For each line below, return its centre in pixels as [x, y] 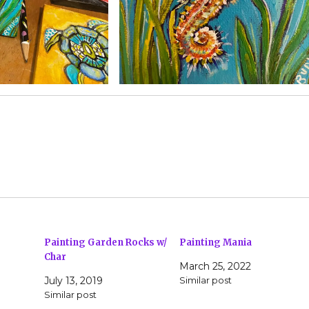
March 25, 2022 [215, 266]
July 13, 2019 [74, 280]
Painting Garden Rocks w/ [106, 242]
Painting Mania [215, 242]
